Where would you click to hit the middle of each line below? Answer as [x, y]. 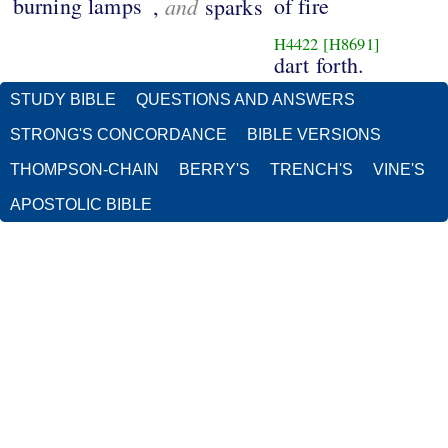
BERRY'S [214, 170]
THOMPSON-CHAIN [84, 170]
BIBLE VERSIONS [314, 135]
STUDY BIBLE [63, 100]
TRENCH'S [311, 170]
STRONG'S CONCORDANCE [118, 135]
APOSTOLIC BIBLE [81, 205]
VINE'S [399, 170]
